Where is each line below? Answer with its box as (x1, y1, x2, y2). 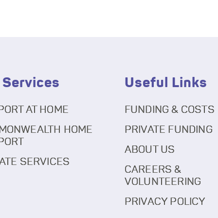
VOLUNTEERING (124, 176, 201, 187)
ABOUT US (124, 144, 175, 155)
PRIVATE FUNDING (124, 124, 213, 135)
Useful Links (124, 76, 207, 90)
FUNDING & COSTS (124, 104, 215, 115)
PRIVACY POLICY (124, 196, 206, 207)
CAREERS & (124, 164, 182, 175)
